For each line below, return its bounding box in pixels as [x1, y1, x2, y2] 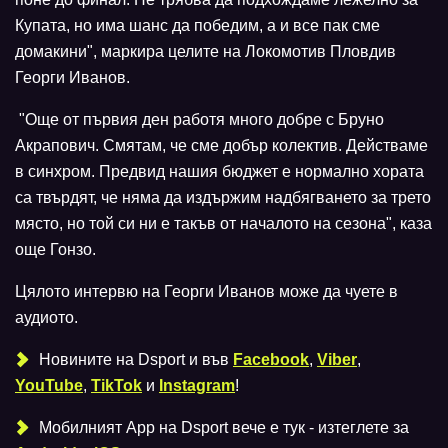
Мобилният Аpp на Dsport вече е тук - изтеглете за [35, 419, 409, 437]
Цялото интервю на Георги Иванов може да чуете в [15, 283, 398, 301]
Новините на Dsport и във [35, 351, 233, 369]
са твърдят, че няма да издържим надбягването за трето [15, 189, 431, 207]
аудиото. [15, 309, 78, 327]
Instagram [159, 377, 235, 395]
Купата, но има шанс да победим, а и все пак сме [15, 17, 380, 35]
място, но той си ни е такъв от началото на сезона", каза [15, 215, 432, 233]
